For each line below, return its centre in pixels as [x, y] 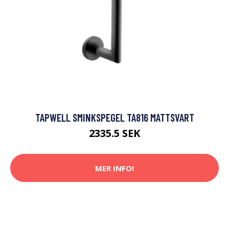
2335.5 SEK [114, 133]
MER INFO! [114, 168]
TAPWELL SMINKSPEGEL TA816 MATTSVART [114, 118]
